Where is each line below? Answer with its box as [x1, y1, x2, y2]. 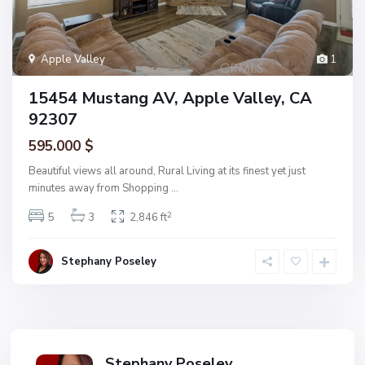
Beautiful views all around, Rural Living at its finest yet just [29, 164, 306, 179]
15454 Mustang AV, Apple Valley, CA [29, 87, 312, 110]
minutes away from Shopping [29, 181, 171, 196]
